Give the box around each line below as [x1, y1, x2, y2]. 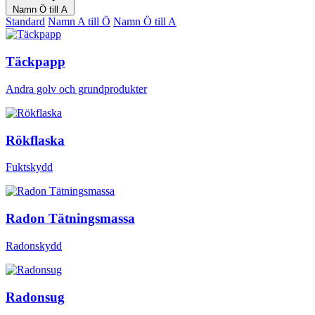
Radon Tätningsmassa [6, 211, 135, 226]
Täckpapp [6, 54, 65, 70]
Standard [6, 15, 45, 28]
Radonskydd [6, 239, 62, 252]
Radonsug [6, 289, 65, 304]
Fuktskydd [6, 161, 53, 174]
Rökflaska [6, 132, 65, 148]
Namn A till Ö [48, 15, 110, 28]
